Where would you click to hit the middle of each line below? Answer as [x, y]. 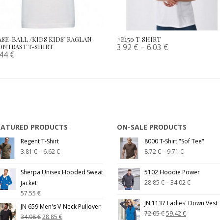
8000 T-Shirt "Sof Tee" [174, 141]
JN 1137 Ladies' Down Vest [181, 203]
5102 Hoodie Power [172, 172]
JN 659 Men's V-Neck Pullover [60, 206]
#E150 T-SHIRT [138, 39]
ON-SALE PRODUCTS [151, 127]
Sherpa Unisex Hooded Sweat [62, 172]
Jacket [28, 183]
